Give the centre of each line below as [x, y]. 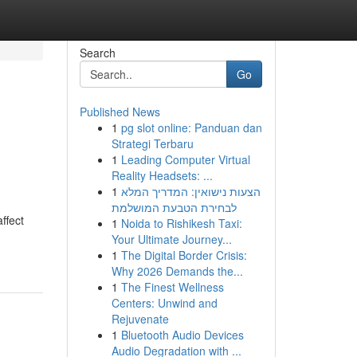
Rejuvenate [140, 319]
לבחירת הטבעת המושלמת [174, 207]
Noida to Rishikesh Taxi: [181, 223]
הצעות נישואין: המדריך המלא [190, 191]
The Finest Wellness [172, 287]
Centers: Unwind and [164, 303]
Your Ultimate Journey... [171, 239]
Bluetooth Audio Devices [182, 335]
